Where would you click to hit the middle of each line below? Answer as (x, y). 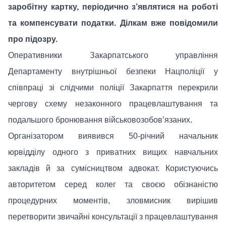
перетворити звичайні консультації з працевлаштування (113, 216)
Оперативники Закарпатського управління (113, 55)
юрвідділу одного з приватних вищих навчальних (113, 152)
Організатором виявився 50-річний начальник (113, 136)
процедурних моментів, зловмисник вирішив (113, 200)
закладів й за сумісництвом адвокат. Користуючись (113, 168)
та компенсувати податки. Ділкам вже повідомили (113, 23)
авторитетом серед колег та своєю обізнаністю (113, 184)
